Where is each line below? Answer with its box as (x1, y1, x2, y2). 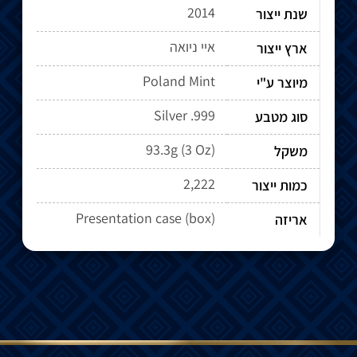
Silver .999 (154, 105, 215, 124)
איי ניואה (170, 37, 215, 56)
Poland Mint (143, 71, 215, 90)
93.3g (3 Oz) (146, 139, 215, 159)
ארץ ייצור (257, 38, 308, 57)
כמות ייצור (252, 175, 308, 194)
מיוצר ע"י (257, 73, 308, 92)
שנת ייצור (256, 4, 308, 23)
